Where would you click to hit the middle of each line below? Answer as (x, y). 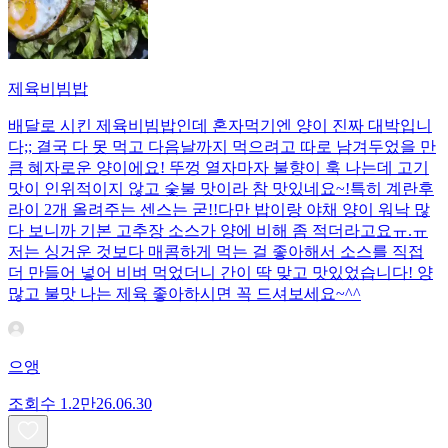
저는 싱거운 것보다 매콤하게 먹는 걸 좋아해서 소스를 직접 (216, 251)
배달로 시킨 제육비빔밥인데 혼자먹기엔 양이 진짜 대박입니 (220, 125)
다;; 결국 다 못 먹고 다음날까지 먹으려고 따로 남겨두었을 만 (222, 146)
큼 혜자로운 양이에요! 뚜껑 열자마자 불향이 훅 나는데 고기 (218, 167)
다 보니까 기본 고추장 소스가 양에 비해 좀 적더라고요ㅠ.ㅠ (218, 230)
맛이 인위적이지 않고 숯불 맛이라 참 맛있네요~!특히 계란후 (221, 188)
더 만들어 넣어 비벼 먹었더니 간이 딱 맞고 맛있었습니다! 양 (220, 272)
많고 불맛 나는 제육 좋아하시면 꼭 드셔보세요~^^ (184, 293)
